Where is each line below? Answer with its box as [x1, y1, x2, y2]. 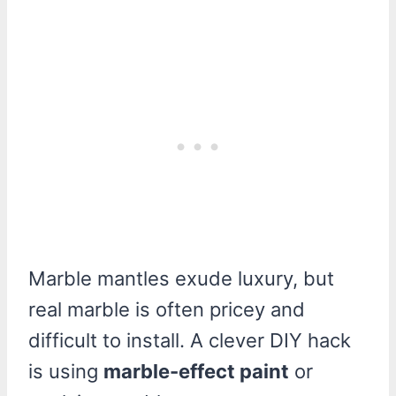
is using [28, 359, 103, 383]
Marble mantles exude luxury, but [28, 266, 334, 290]
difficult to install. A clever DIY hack [28, 328, 351, 352]
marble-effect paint [103, 359, 289, 383]
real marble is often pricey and [28, 297, 305, 321]
